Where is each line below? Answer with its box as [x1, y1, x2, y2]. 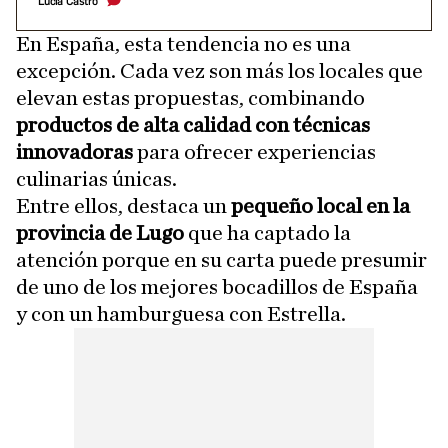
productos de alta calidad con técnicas [16, 114, 370, 136]
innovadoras [16, 141, 133, 163]
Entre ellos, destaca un [16, 195, 231, 217]
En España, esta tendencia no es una [16, 33, 351, 55]
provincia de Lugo [16, 222, 184, 244]
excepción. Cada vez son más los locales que [16, 60, 423, 82]
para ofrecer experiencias [133, 141, 376, 163]
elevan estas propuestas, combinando [16, 87, 365, 109]
